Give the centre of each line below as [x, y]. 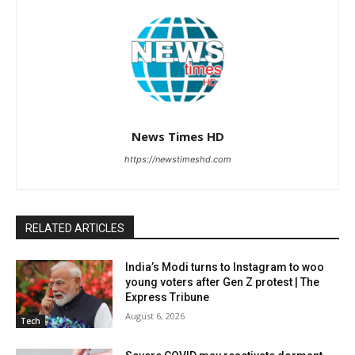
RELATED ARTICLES [75, 229]
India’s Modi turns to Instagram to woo [225, 267]
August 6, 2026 [155, 316]
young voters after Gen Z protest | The [223, 282]
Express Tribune [168, 298]
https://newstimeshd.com [177, 160]
